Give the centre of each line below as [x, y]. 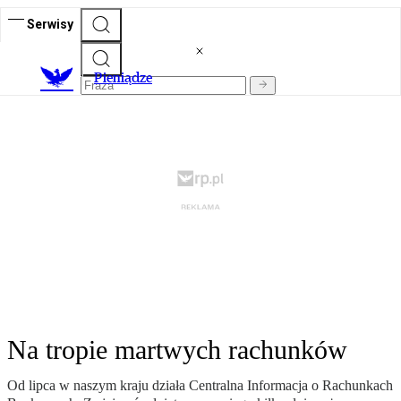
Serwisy [50, 24]
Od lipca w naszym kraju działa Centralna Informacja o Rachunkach [200, 386]
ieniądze [128, 78]
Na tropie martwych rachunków [177, 350]
